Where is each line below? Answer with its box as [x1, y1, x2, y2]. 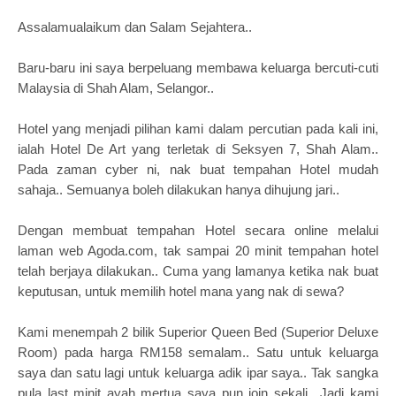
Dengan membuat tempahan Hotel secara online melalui [18, 223, 378, 238]
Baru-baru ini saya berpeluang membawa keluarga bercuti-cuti [18, 60, 378, 75]
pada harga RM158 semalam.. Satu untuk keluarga [57, 345, 378, 360]
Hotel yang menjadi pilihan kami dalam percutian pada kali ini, [18, 121, 378, 136]
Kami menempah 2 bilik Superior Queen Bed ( [18, 324, 286, 339]
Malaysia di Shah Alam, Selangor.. [18, 80, 217, 95]
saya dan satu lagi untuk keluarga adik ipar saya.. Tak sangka [18, 365, 378, 380]
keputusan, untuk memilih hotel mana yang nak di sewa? [18, 284, 344, 299]
